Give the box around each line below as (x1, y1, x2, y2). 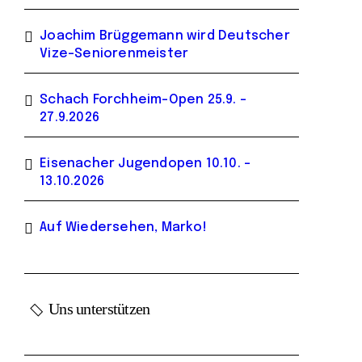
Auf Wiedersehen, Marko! (40, 221, 207, 234)
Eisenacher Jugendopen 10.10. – (40, 157, 251, 170)
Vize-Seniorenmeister (40, 47, 189, 61)
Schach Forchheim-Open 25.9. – (40, 93, 247, 107)
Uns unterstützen (48, 300, 150, 318)
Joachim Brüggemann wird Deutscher (40, 29, 290, 43)
